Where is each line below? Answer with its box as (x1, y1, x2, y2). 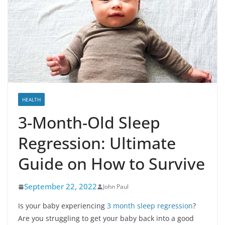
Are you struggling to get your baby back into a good (18, 213, 194, 223)
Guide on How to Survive (18, 153, 205, 175)
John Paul (103, 182, 129, 191)
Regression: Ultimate (18, 132, 176, 154)
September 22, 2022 (24, 181, 97, 192)
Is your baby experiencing (18, 201, 107, 211)
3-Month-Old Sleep (18, 111, 160, 134)
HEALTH (22, 96, 41, 103)
